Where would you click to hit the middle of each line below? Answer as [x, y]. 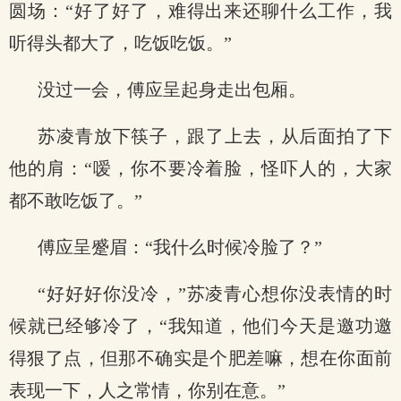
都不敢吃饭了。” [76, 200]
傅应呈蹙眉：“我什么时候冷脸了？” [180, 247]
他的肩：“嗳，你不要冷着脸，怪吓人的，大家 [200, 168]
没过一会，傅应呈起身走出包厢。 [172, 90]
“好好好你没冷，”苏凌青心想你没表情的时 [215, 294]
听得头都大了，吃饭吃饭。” [120, 43]
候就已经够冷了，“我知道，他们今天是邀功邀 [200, 326]
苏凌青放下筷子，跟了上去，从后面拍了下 [215, 136]
